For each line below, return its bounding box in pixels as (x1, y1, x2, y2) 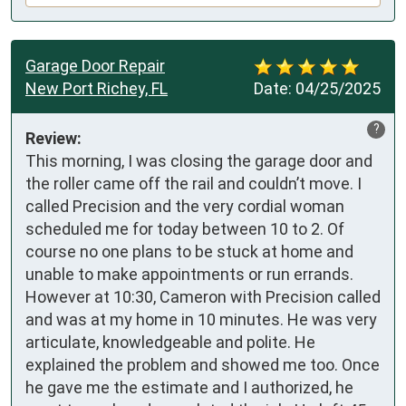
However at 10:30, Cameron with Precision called (25, 286, 381, 306)
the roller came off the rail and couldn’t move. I (25, 173, 362, 193)
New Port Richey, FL (25, 78, 168, 98)
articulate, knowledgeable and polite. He (25, 332, 315, 352)
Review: (25, 128, 82, 148)
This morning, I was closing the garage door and (25, 150, 372, 170)
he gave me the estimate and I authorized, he (25, 377, 353, 397)
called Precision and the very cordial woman (25, 196, 344, 216)
